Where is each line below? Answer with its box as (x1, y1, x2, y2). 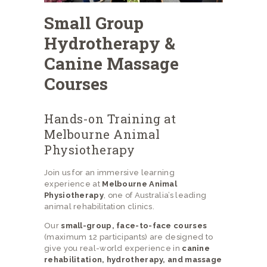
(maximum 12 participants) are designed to (44, 232, 213, 241)
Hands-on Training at (44, 110, 176, 126)
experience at (44, 179, 103, 188)
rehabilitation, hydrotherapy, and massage (44, 254, 222, 264)
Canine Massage (44, 52, 179, 74)
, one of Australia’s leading (103, 190, 207, 200)
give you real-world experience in (44, 243, 182, 253)
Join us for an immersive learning (44, 167, 175, 177)
